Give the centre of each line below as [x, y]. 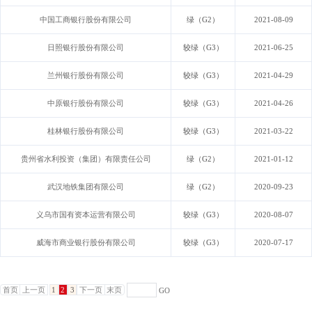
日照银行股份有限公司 [86, 47]
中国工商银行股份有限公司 [86, 19]
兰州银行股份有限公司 [86, 75]
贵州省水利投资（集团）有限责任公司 [86, 158]
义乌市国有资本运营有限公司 [86, 214]
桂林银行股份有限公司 [86, 131]
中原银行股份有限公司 [86, 103]
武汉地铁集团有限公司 [86, 186]
